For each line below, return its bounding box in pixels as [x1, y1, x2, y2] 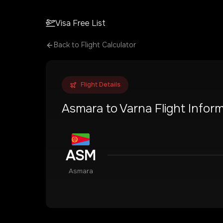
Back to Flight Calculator [54, 40, 136, 49]
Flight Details [81, 81, 120, 89]
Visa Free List [55, 17, 106, 28]
